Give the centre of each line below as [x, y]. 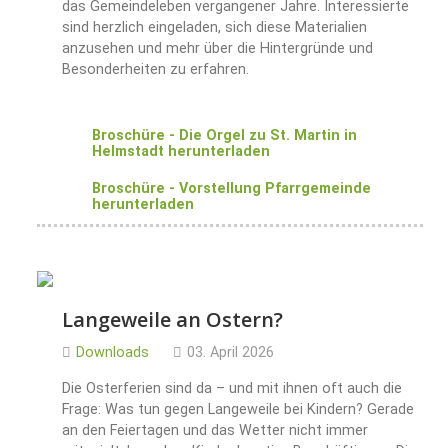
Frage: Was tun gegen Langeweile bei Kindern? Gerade [238, 410]
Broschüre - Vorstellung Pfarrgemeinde [231, 189]
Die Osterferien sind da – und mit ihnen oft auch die [232, 389]
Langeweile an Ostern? [172, 320]
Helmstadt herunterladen [181, 152]
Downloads [112, 353]
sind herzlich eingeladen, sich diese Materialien [214, 28]
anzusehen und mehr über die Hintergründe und [217, 49]
